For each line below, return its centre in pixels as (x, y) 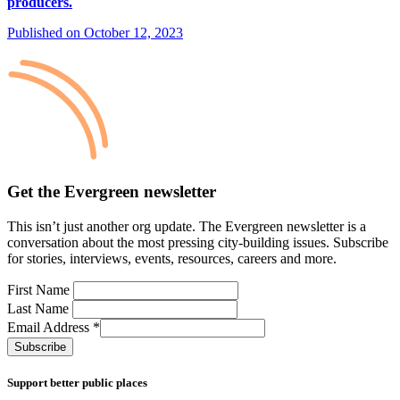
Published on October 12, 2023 (95, 33)
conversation (45, 242)
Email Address (50, 327)
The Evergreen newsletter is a (283, 226)
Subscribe (361, 242)
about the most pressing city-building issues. (208, 242)
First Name (40, 289)
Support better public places (77, 383)
